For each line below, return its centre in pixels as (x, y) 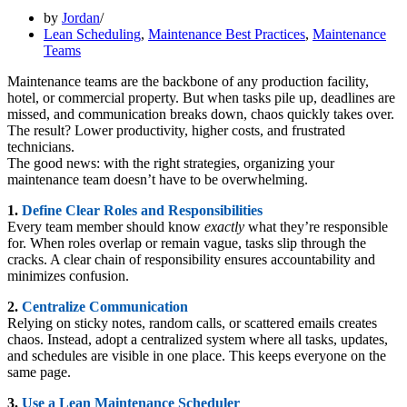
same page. (39, 372)
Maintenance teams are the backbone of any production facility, (188, 81)
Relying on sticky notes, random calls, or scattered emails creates (192, 323)
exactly (224, 226)
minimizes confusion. (68, 275)
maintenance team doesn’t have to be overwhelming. (158, 179)
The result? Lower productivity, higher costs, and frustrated (176, 130)
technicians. (41, 146)
